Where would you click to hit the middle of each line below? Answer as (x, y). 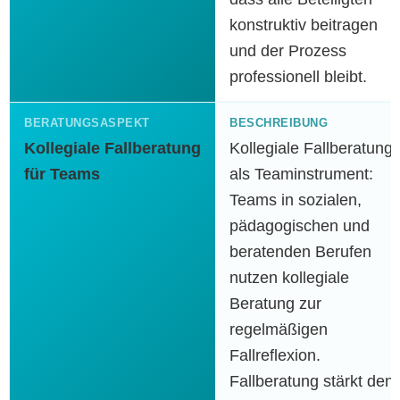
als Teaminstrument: (301, 174)
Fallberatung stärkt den (312, 381)
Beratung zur (275, 304)
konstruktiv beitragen (304, 25)
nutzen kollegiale (289, 278)
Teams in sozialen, (296, 200)
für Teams (62, 174)
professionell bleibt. (298, 77)
